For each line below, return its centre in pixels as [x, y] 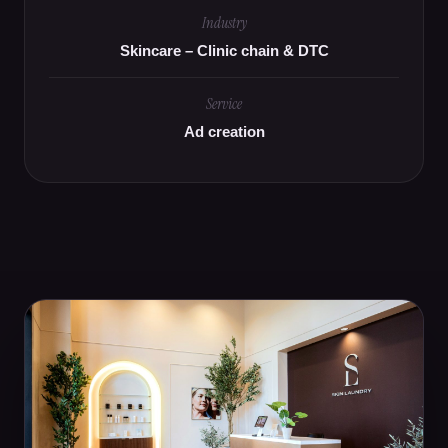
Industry [224, 23]
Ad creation [224, 132]
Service [224, 104]
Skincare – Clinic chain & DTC [224, 51]
